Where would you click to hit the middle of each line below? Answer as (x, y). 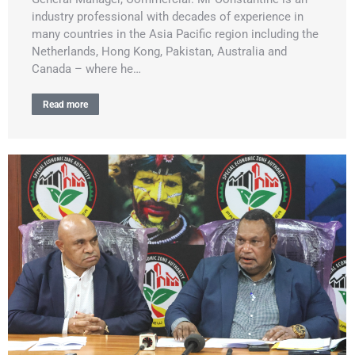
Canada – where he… (86, 69)
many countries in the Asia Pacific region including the (175, 34)
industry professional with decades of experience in (168, 16)
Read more (65, 104)
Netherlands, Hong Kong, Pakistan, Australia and (159, 51)
